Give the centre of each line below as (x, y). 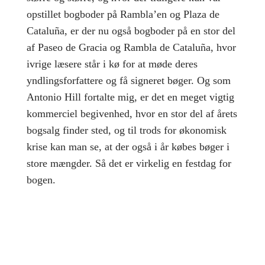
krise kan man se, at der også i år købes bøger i (128, 146)
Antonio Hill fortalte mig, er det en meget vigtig (130, 97)
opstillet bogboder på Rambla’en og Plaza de (123, 14)
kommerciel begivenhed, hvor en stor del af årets (132, 113)
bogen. (41, 180)
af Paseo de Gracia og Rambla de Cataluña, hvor (131, 47)
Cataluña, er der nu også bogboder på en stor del (131, 30)
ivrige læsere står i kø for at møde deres (112, 64)
